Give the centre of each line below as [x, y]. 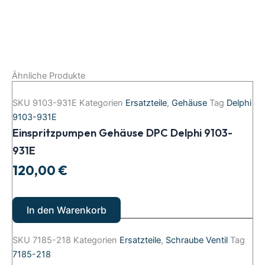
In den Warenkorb [67, 210]
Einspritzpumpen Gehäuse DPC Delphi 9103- [122, 132]
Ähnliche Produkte [49, 75]
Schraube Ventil [197, 240]
